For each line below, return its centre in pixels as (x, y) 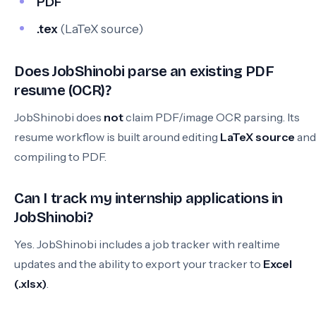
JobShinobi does (59, 117)
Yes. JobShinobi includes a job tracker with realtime (147, 244)
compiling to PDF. (60, 157)
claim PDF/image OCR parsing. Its (212, 117)
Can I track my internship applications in (148, 199)
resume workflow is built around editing (117, 137)
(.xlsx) (30, 284)
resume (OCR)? (63, 91)
